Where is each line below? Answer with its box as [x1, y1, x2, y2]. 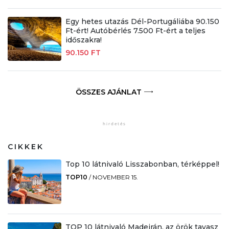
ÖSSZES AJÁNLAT [75, 87, 142, 97]
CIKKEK [8, 142, 44, 151]
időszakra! [65, 35, 102, 44]
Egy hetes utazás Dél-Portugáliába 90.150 [65, 16, 219, 26]
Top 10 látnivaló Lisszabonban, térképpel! [65, 159, 219, 169]
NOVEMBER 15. [92, 173, 138, 181]
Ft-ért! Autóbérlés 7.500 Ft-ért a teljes [65, 26, 205, 35]
